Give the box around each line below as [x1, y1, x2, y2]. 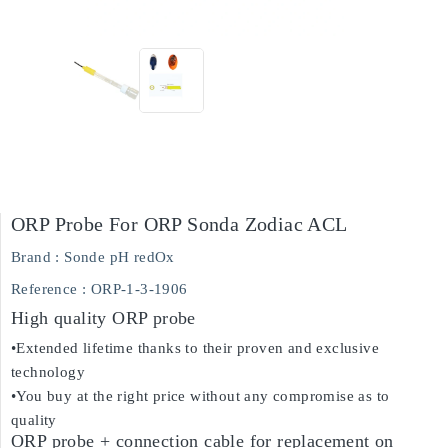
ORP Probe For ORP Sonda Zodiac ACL [11, 213, 348, 235]
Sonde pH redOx [64, 249, 175, 265]
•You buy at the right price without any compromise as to [11, 388, 390, 404]
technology [11, 364, 86, 380]
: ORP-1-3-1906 [82, 281, 188, 297]
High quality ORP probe [11, 308, 196, 328]
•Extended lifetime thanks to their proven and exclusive [11, 340, 379, 356]
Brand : [11, 249, 60, 265]
